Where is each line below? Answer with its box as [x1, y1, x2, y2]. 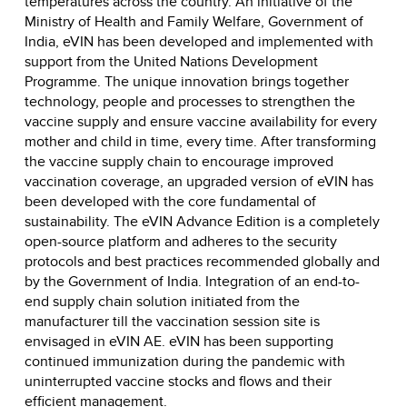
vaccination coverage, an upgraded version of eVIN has [25, 170, 373, 192]
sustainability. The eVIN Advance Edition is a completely [25, 210, 380, 232]
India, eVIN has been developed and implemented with [25, 30, 373, 52]
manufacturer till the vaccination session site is [25, 310, 320, 332]
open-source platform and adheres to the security [25, 230, 337, 252]
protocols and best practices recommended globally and [25, 250, 380, 272]
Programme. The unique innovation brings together [25, 70, 349, 92]
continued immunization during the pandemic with [25, 350, 345, 372]
